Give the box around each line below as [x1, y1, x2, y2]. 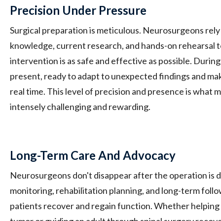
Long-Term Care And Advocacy [10, 147, 176, 162]
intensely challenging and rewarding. [10, 101, 150, 112]
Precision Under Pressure [10, 2, 147, 17]
